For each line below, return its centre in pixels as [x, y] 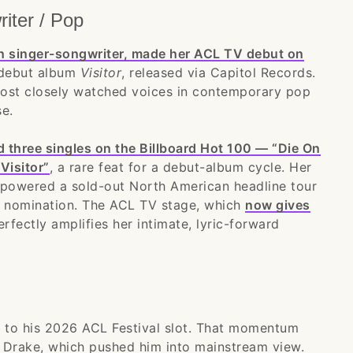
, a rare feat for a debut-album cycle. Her [180, 167]
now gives [278, 205]
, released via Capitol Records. [219, 72]
